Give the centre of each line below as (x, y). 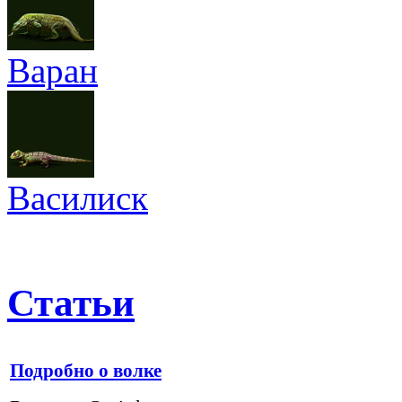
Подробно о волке (86, 370)
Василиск (78, 197)
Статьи (71, 302)
